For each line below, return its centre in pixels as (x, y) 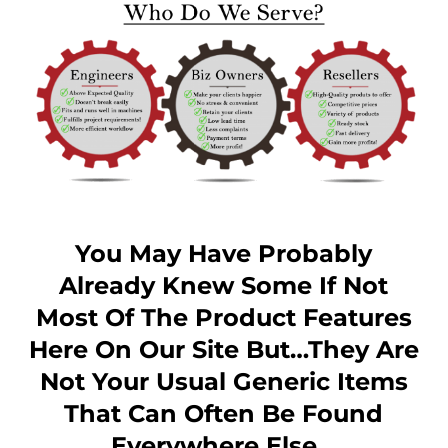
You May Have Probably (224, 254)
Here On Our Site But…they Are (223, 350)
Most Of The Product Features (223, 318)
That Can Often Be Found (224, 414)
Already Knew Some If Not (224, 286)
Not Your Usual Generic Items (223, 382)
